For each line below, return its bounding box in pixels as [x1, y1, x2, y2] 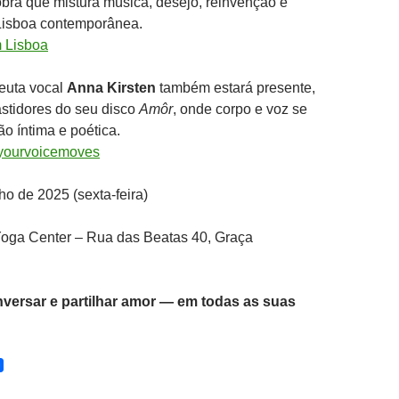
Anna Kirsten [67, 80, 156, 95]
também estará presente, [156, 80, 315, 95]
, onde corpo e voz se [173, 102, 307, 117]
